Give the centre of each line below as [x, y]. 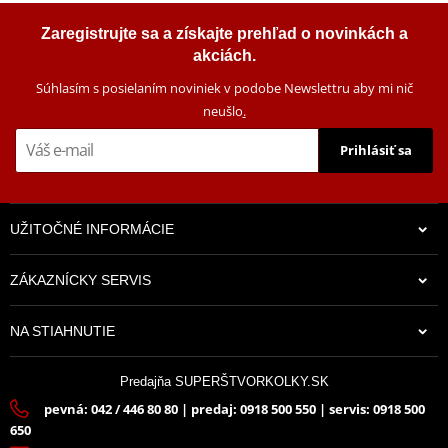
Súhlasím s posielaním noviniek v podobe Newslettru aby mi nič [224, 87]
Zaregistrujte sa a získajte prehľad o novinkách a [224, 33]
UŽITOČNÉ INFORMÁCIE [92, 228]
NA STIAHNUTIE [62, 330]
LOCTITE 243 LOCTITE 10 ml [224, 13]
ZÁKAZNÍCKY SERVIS [80, 279]
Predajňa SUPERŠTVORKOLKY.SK [224, 381]
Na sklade [229, 341]
